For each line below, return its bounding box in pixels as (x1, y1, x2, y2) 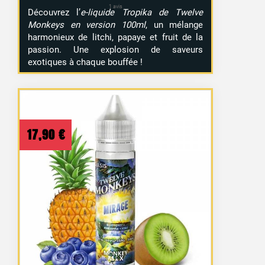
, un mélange (145, 19, 203, 30)
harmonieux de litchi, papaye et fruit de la (28, 31, 203, 43)
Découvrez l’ (28, 7, 81, 18)
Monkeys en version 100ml (28, 19, 146, 30)
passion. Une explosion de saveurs (28, 44, 203, 55)
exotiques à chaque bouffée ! (28, 56, 143, 67)
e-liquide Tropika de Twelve (80, 7, 203, 18)
